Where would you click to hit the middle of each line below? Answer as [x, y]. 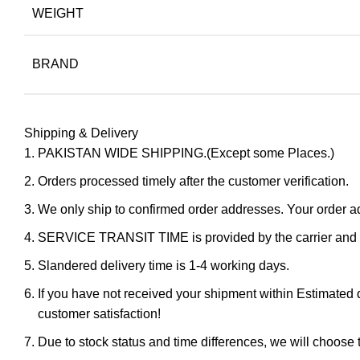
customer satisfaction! [99, 313]
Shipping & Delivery [81, 133]
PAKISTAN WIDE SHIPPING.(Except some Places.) [186, 153]
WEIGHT [58, 13]
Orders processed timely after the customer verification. [193, 181]
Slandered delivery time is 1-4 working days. [164, 265]
